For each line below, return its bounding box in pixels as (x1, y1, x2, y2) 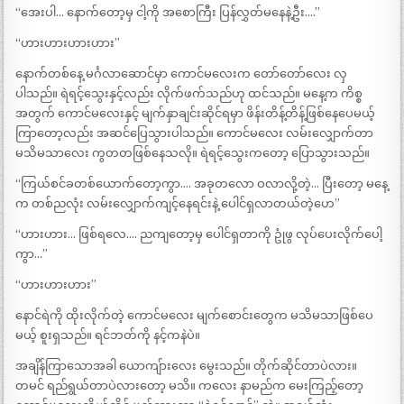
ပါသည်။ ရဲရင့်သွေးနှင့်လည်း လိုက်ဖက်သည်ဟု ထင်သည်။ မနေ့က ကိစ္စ (15, 87, 363, 101)
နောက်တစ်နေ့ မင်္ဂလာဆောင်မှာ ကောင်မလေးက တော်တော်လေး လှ (15, 67, 348, 81)
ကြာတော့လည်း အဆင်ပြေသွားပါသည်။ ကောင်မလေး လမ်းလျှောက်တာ (15, 126, 374, 141)
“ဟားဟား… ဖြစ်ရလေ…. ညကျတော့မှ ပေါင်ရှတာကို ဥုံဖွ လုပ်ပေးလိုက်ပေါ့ (15, 227, 383, 242)
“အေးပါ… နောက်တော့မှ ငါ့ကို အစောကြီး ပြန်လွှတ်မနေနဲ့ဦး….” (15, 5, 321, 20)
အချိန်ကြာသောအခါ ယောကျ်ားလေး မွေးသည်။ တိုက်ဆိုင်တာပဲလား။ (15, 359, 358, 373)
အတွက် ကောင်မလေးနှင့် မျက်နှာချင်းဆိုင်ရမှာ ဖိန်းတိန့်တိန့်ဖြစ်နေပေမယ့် (15, 106, 376, 121)
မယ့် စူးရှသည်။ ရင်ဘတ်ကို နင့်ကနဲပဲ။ (15, 328, 201, 343)
